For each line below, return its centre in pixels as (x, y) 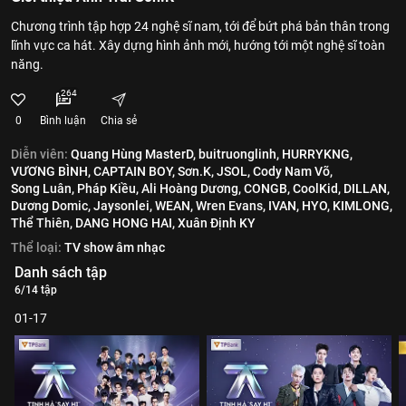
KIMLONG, (362, 206)
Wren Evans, (231, 206)
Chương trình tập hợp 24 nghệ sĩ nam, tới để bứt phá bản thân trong (200, 26)
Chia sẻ (119, 121)
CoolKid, (317, 188)
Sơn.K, (196, 171)
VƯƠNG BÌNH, (51, 171)
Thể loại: (36, 247)
